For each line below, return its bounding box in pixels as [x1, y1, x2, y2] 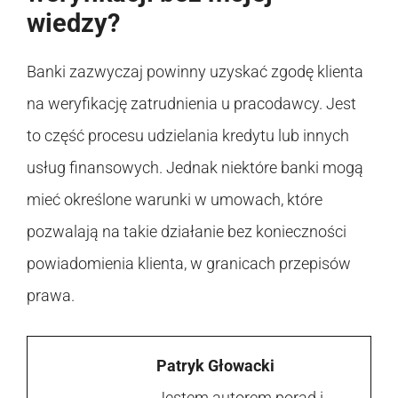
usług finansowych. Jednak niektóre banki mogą [27, 157, 363, 177]
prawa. [27, 285, 75, 305]
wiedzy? [27, 7, 120, 38]
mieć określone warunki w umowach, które [27, 189, 322, 209]
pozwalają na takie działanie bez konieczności [27, 221, 346, 241]
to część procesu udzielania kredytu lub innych [27, 125, 349, 145]
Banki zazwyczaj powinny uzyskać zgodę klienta [27, 61, 363, 81]
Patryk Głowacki [156, 355, 275, 375]
